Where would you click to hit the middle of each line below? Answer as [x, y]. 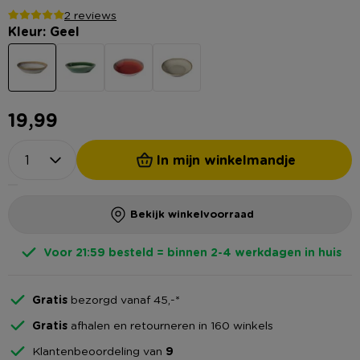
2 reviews [90, 14]
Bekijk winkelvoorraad [192, 214]
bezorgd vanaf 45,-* [124, 299]
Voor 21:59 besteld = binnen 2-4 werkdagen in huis [192, 252]
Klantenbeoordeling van [99, 351]
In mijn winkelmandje [226, 160]
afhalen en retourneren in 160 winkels [170, 325]
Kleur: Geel [44, 31]
